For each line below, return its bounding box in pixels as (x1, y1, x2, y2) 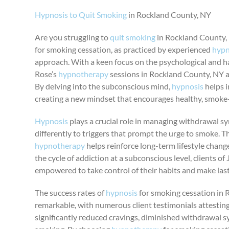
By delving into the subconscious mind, (35, 81, 172, 91)
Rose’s (35, 69, 59, 79)
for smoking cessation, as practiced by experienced (35, 44, 213, 54)
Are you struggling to (35, 32, 110, 42)
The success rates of (35, 188, 106, 197)
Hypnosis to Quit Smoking (35, 10, 127, 19)
